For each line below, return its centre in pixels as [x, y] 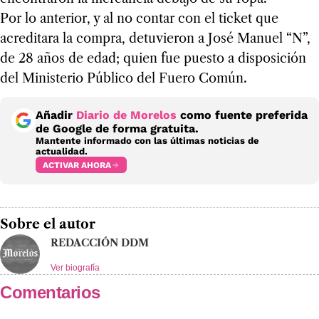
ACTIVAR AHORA [77, 165]
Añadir [56, 115]
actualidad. [62, 152]
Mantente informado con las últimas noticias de [147, 141]
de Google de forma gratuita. [117, 129]
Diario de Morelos [126, 115]
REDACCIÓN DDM [100, 243]
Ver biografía [75, 268]
